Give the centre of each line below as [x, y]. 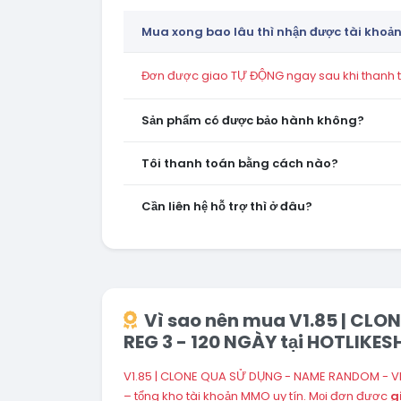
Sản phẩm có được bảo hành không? [253, 120]
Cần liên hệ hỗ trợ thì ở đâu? [227, 206]
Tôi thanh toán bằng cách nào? [240, 163]
